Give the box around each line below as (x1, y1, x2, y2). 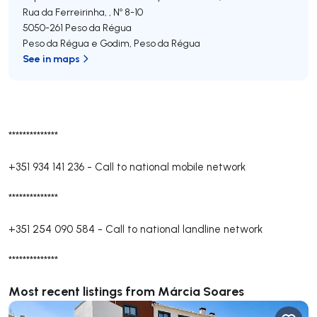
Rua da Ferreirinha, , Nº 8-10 (23, 6, 143, 18)
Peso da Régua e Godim (23, 37, 129, 50)
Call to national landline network (105, 222, 263, 236)
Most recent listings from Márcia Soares (8, 282, 244, 299)
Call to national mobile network (95, 160, 246, 173)
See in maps (23, 52, 80, 65)
